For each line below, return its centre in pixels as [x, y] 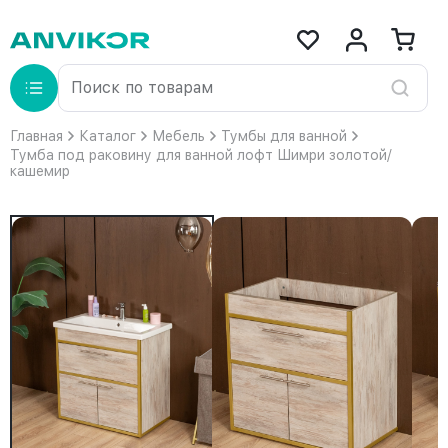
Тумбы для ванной [284, 136]
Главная [36, 136]
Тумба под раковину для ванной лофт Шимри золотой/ [201, 155]
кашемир [40, 171]
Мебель [178, 136]
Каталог [107, 136]
